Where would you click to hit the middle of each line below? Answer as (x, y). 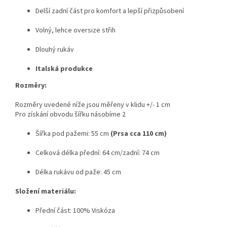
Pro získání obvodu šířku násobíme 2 (70, 114)
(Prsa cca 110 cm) (139, 134)
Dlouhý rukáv (55, 49)
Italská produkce (64, 69)
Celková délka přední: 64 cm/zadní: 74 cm (98, 153)
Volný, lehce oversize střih (75, 30)
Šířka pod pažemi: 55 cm (73, 134)
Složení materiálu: (46, 191)
